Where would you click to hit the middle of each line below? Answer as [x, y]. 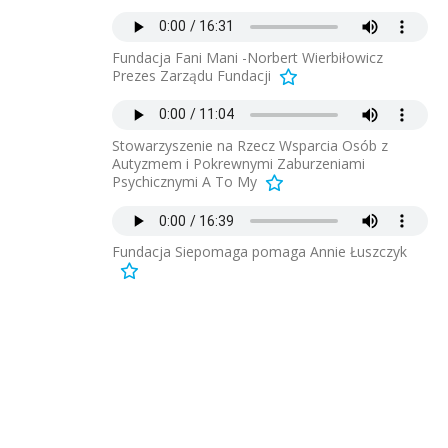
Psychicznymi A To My [184, 181]
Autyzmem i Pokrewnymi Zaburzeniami [238, 163]
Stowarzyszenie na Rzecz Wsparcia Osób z [250, 145]
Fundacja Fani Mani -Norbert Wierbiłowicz [247, 57]
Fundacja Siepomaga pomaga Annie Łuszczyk [259, 252]
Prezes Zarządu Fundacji [191, 75]
